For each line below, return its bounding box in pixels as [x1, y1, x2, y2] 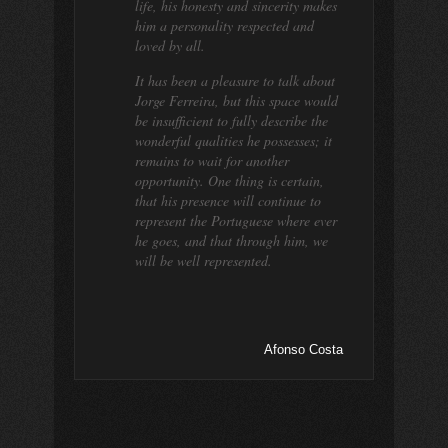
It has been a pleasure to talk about [135, 71, 335, 90]
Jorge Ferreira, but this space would [135, 91, 338, 110]
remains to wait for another [135, 151, 289, 170]
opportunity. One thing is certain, [135, 171, 324, 190]
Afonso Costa [264, 342, 343, 357]
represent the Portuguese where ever [135, 211, 337, 230]
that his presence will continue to [135, 191, 321, 210]
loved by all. [135, 36, 205, 55]
